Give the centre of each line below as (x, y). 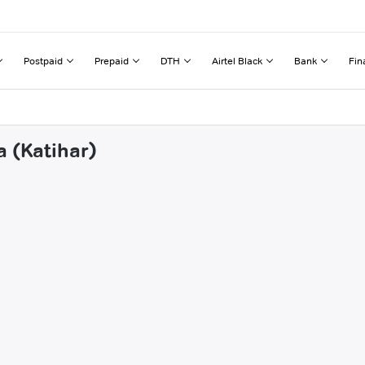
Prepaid (112, 60)
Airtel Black (237, 60)
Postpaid (43, 60)
